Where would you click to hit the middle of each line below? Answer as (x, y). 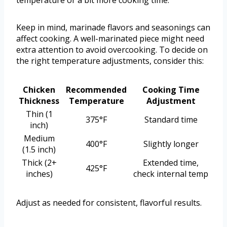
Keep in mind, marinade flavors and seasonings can (113, 28)
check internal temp (171, 174)
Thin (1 (39, 114)
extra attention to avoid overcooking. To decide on (112, 50)
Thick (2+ (39, 163)
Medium (39, 139)
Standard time (171, 120)
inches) (39, 174)
